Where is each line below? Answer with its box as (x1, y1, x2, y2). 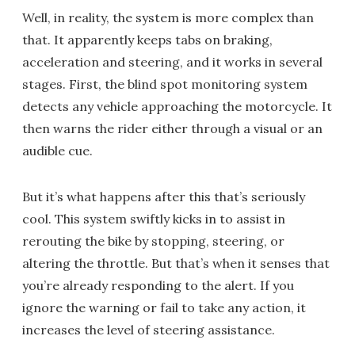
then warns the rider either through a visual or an (22, 120, 323, 137)
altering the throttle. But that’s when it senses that (22, 255, 330, 272)
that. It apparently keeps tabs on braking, (22, 32, 273, 48)
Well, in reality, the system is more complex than (22, 10, 314, 26)
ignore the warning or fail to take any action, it (22, 300, 306, 316)
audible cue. (22, 143, 93, 159)
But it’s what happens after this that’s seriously (22, 189, 305, 205)
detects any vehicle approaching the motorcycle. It (22, 98, 332, 115)
